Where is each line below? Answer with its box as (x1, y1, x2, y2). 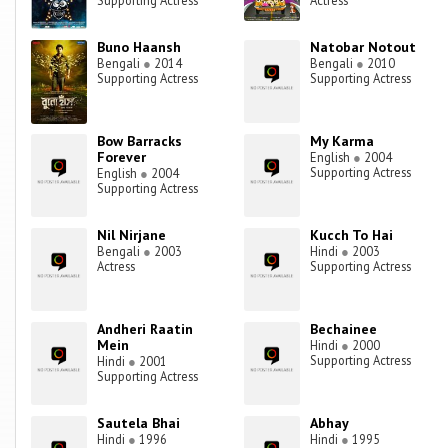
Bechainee (310, 320, 378, 339)
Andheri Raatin (97, 320, 194, 339)
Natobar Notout (310, 38, 417, 57)
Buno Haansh (97, 38, 182, 57)
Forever (97, 148, 147, 167)
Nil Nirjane (97, 226, 167, 245)
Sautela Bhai (97, 414, 181, 433)
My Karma (310, 132, 375, 151)
